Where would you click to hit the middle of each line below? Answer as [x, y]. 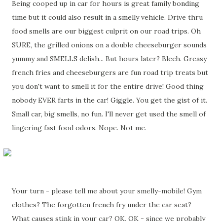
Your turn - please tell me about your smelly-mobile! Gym [107, 191]
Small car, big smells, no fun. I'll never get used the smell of [109, 114]
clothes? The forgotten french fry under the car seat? [102, 205]
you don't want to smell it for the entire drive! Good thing [108, 86]
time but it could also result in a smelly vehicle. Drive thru [107, 17]
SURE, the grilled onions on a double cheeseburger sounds [109, 45]
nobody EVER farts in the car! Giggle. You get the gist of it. [110, 100]
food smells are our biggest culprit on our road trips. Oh [106, 31]
